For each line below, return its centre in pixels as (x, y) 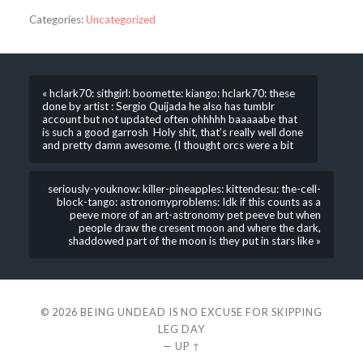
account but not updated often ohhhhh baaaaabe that (169, 119)
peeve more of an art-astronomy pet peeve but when (196, 214)
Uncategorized (120, 19)
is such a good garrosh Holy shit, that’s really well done (172, 132)
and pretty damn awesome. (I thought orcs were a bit (167, 145)
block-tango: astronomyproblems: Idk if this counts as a (189, 201)
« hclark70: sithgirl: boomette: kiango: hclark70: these (168, 93)
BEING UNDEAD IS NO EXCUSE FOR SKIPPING (201, 312)
